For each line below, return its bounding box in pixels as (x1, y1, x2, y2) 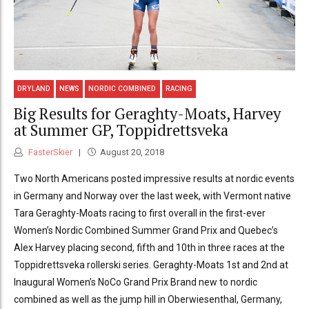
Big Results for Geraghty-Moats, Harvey (14, 103, 281, 123)
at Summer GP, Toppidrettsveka (14, 119, 228, 140)
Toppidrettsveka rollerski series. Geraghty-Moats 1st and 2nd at (14, 259, 288, 271)
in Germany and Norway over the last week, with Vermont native (14, 190, 291, 202)
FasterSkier (26, 147, 72, 158)
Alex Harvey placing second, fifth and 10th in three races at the (14, 242, 285, 254)
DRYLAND (17, 85, 51, 93)
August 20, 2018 (99, 147, 164, 158)
